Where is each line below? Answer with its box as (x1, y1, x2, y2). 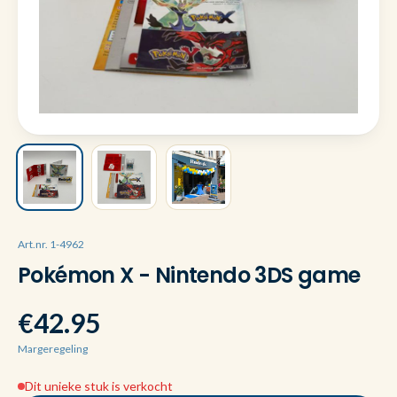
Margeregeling (18, 342, 88, 355)
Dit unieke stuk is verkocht (25, 378, 173, 393)
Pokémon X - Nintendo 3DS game (18, 261, 361, 290)
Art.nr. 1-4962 (18, 237, 84, 251)
